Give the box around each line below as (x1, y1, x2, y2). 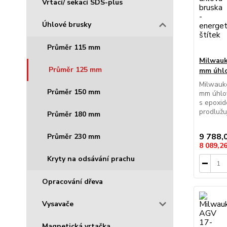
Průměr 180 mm (47, 109, 100, 119)
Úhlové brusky (42, 19, 91, 29)
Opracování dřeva (42, 176, 103, 186)
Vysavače (42, 199, 73, 209)
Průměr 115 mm (47, 42, 100, 52)
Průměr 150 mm (47, 87, 100, 97)
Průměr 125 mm (49, 64, 102, 74)
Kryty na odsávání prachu (47, 154, 135, 164)
